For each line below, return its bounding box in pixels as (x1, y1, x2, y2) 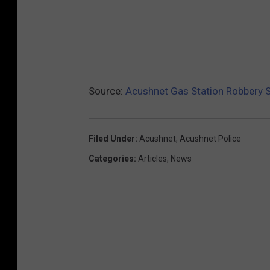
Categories (89, 154, 134, 164)
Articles (138, 154, 167, 164)
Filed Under (89, 134, 135, 144)
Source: (89, 85, 125, 98)
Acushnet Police (180, 134, 241, 144)
